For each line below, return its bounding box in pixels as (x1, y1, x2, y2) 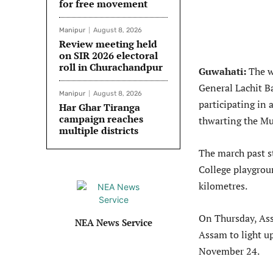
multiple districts (59, 124, 138, 138)
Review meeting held (59, 37, 157, 51)
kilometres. (199, 179, 247, 193)
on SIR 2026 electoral (59, 49, 158, 63)
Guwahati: (199, 65, 246, 79)
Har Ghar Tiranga (59, 101, 140, 115)
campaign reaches (59, 112, 143, 126)
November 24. (199, 244, 260, 258)
